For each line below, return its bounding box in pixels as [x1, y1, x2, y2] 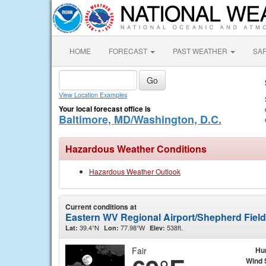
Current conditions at [65, 201, 137, 212]
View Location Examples [59, 90, 127, 99]
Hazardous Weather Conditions [65, 142, 207, 156]
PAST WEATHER [173, 46, 229, 56]
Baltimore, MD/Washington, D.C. [59, 112, 221, 127]
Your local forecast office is [59, 103, 151, 114]
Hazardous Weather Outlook [89, 166, 180, 176]
